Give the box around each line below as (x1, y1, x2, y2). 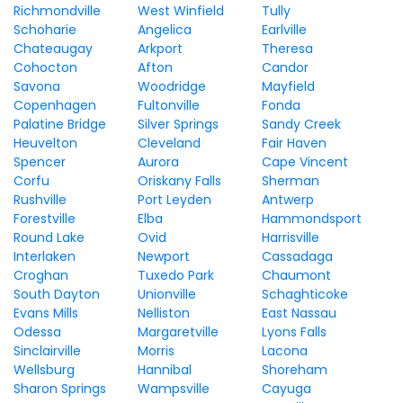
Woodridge (137, 77, 206, 95)
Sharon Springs (13, 380, 106, 398)
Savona (13, 77, 60, 95)
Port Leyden (137, 191, 211, 209)
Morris (137, 342, 175, 360)
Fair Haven (261, 134, 327, 152)
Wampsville (137, 380, 210, 398)
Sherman (261, 172, 319, 190)
